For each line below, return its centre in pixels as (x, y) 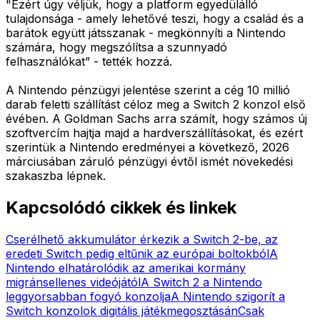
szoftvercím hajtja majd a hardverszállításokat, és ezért (154, 132)
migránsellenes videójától (73, 282)
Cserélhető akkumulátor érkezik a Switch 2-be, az (142, 239)
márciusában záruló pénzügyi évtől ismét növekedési (149, 161)
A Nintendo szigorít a (228, 296)
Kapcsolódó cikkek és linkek (121, 207)
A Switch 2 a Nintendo (201, 282)
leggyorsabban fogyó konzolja (88, 296)
